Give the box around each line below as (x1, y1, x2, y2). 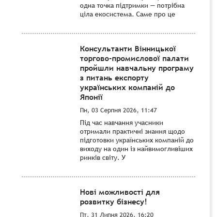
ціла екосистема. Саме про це (80, 9, 175, 18)
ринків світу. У (80, 153, 125, 162)
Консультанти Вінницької (80, 43, 176, 54)
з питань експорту (80, 72, 149, 83)
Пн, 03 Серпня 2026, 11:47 (80, 105, 157, 114)
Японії (80, 91, 103, 102)
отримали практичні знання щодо (80, 126, 185, 136)
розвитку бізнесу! (80, 196, 147, 207)
